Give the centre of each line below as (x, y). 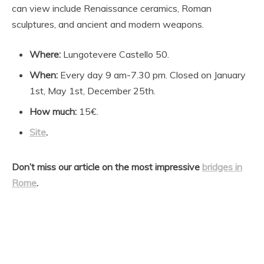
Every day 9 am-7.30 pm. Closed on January (152, 75)
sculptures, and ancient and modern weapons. (108, 24)
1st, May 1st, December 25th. (93, 91)
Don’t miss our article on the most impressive (107, 167)
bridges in (222, 167)
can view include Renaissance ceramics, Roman (112, 9)
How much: (53, 112)
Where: (46, 55)
